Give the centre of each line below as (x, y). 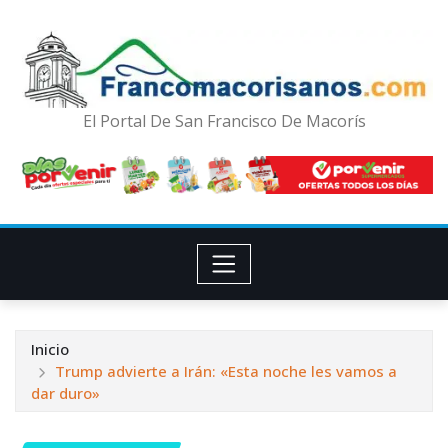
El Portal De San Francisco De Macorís (224, 121)
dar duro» (65, 393)
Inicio (50, 349)
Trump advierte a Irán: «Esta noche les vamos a (225, 371)
